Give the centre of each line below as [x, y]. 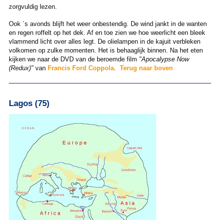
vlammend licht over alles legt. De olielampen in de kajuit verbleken [104, 42]
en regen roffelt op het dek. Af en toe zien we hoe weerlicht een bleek [107, 33]
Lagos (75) [29, 103]
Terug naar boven [146, 68]
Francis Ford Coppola [81, 68]
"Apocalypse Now [164, 59]
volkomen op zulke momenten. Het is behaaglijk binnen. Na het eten [106, 51]
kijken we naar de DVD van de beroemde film [74, 59]
